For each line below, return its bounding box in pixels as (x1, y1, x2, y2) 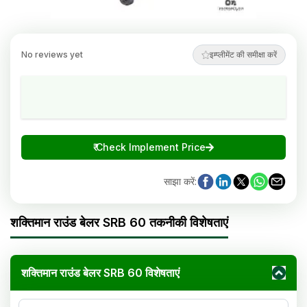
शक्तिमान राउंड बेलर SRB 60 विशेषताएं (21, 266, 180, 280)
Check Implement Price (96, 141, 206, 153)
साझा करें (164, 175, 195, 187)
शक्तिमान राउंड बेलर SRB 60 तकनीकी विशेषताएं (10, 215, 228, 230)
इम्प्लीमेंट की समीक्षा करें (210, 49, 277, 60)
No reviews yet (21, 49, 83, 60)
